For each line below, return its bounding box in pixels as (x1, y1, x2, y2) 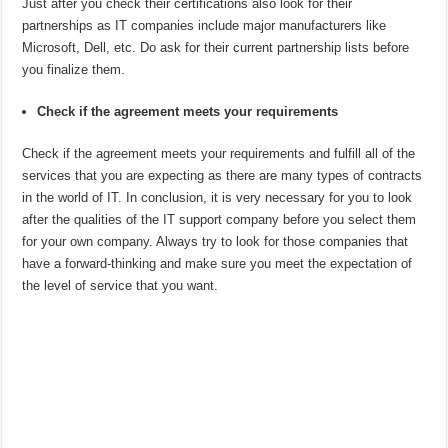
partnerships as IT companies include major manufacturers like (22, 18, 387, 34)
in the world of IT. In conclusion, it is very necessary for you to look (22, 190, 413, 206)
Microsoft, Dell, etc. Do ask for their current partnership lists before (22, 40, 410, 56)
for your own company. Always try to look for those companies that (22, 234, 409, 250)
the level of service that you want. (22, 278, 219, 294)
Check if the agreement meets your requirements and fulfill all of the (22, 146, 416, 162)
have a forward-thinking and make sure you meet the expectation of (22, 256, 413, 272)
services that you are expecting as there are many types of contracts (22, 168, 423, 184)
